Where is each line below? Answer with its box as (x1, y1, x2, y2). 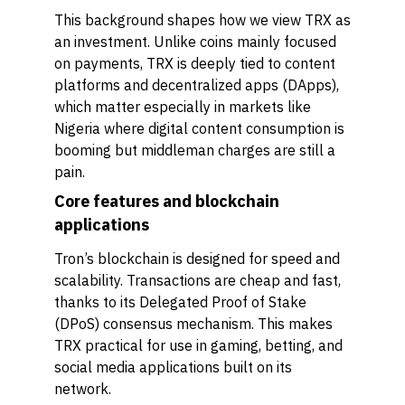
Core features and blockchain (54, 191, 279, 212)
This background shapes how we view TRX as (54, 11, 351, 29)
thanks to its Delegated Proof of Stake (54, 293, 306, 311)
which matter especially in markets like (54, 98, 311, 116)
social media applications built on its (54, 358, 292, 376)
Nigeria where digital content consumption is (54, 119, 344, 137)
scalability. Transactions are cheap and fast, (54, 271, 341, 289)
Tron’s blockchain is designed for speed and (54, 250, 340, 268)
